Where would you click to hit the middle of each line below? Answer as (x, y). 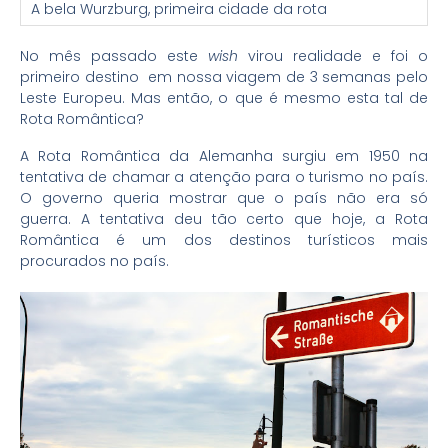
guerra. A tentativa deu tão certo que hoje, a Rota (224, 219)
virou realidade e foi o (333, 56)
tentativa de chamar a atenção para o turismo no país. (224, 177)
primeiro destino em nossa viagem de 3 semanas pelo (224, 77)
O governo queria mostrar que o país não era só (224, 198)
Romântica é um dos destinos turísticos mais (224, 240)
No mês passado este (114, 56)
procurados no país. (94, 261)
